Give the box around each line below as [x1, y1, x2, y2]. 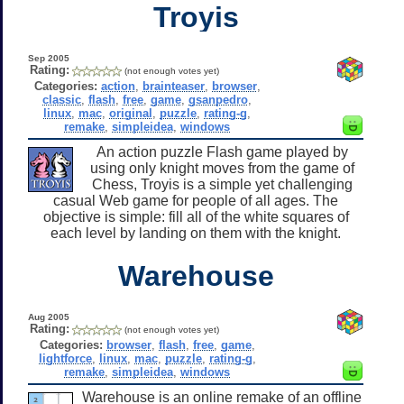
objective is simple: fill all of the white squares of [42, 208, 349, 225]
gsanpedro [188, 92, 249, 106]
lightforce [38, 351, 92, 365]
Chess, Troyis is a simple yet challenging [91, 176, 353, 192]
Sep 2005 [27, 52, 69, 63]
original [109, 106, 153, 120]
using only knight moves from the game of [89, 160, 354, 176]
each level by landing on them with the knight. [50, 225, 341, 241]
